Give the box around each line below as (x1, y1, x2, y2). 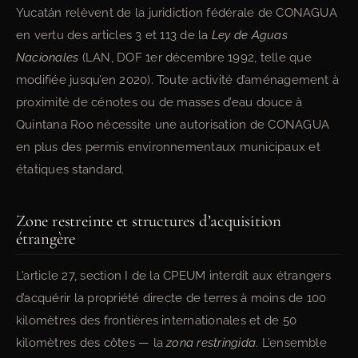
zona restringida (166, 336, 257, 350)
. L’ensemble (256, 336, 327, 350)
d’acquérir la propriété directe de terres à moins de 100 (16, 291, 327, 305)
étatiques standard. (16, 162, 125, 177)
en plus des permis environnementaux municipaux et (16, 140, 320, 154)
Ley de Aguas (211, 28, 288, 42)
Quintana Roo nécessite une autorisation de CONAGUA (16, 117, 329, 132)
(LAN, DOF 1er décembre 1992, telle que (78, 50, 312, 65)
